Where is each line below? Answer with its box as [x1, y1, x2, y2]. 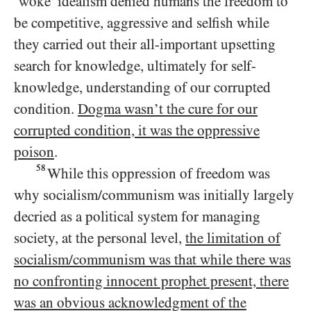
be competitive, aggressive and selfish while [14, 15, 269, 31]
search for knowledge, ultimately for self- [14, 58, 256, 74]
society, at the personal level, [14, 230, 185, 246]
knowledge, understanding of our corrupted [14, 79, 271, 96]
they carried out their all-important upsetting [14, 36, 276, 53]
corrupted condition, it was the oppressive [14, 122, 260, 139]
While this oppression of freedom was [47, 165, 271, 182]
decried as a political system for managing [14, 208, 260, 225]
